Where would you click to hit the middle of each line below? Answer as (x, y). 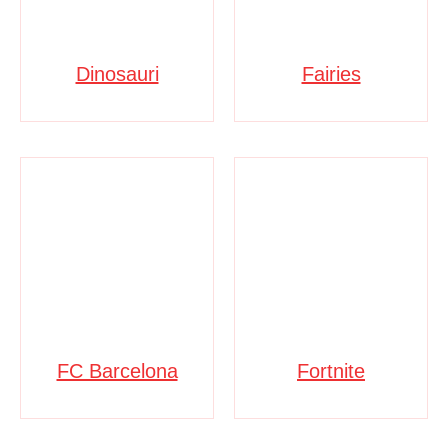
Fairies (331, 73)
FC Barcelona (117, 370)
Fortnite (331, 370)
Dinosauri (117, 73)
